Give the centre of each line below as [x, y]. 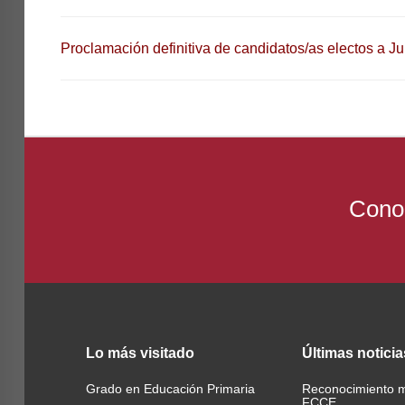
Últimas [329, 353]
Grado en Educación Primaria [170, 389]
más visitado [151, 353]
